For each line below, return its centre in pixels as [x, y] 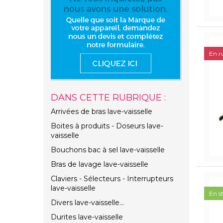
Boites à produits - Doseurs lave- [107, 126]
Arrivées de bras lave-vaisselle [102, 112]
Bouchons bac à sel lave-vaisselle [108, 150]
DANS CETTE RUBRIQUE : [108, 98]
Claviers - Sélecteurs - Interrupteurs [112, 179]
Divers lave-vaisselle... [87, 203]
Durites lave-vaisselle [87, 217]
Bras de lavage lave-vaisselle [100, 165]
